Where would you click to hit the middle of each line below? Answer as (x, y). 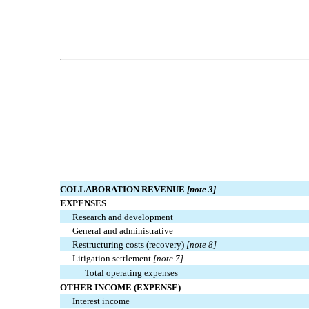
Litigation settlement (112, 259)
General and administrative (123, 231)
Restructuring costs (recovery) (130, 245)
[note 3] (201, 190)
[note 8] (202, 245)
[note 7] (168, 259)
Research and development (123, 217)
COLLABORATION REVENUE (123, 190)
